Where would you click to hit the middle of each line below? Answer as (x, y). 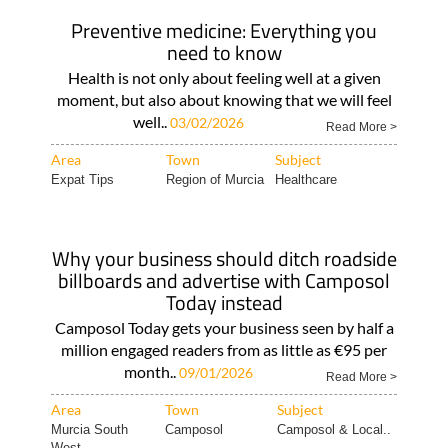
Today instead (224, 302)
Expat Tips (82, 179)
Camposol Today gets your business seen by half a (224, 327)
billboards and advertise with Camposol (224, 280)
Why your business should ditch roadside (224, 258)
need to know (224, 52)
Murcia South (89, 429)
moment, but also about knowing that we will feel (224, 99)
